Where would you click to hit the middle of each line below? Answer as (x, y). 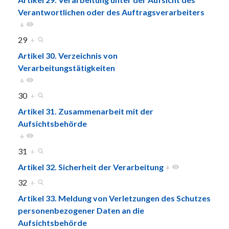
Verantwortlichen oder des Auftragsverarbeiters (111, 12)
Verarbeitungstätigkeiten (66, 67)
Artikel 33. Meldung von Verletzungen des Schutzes (114, 198)
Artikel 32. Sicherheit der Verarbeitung (91, 167)
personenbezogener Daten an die (81, 210)
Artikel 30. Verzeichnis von (68, 55)
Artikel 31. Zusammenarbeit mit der (86, 111)
